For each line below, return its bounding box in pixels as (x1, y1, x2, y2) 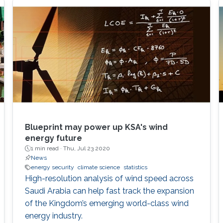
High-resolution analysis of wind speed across (24, 174, 194, 184)
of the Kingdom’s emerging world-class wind (24, 199, 189, 209)
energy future (24, 133, 82, 143)
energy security (30, 164, 74, 171)
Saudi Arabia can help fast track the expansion (24, 186, 194, 196)
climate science (77, 164, 120, 171)
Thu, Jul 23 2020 (63, 145, 110, 152)
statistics (123, 164, 147, 171)
